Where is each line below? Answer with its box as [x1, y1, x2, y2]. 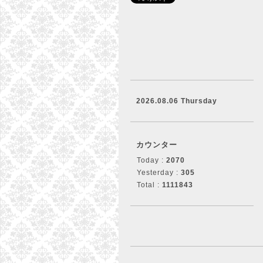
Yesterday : [137, 168, 181, 177]
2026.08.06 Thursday [136, 97, 217, 105]
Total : [137, 181, 162, 189]
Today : [137, 156, 166, 164]
